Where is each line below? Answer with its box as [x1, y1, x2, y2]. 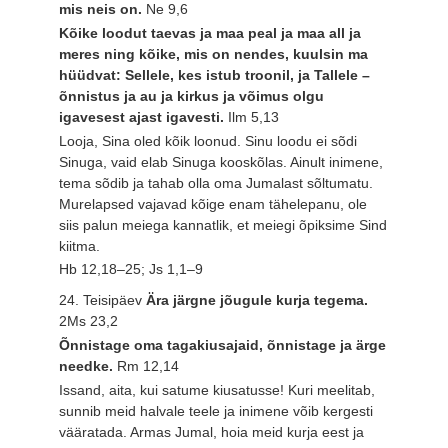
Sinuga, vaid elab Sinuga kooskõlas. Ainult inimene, [59, 153, 384, 170]
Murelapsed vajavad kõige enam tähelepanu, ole [59, 195, 368, 212]
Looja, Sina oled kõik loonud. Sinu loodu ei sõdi [59, 132, 358, 149]
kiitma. [59, 237, 101, 254]
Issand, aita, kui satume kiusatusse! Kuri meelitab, [59, 381, 376, 398]
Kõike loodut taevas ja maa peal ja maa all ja [59, 24, 362, 41]
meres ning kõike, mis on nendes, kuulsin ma [59, 45, 369, 62]
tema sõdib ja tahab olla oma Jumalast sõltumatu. [59, 174, 374, 191]
